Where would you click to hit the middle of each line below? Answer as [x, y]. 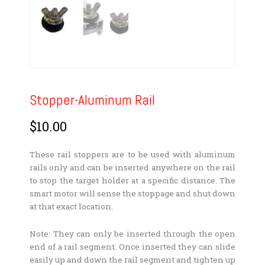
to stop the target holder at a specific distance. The [132, 181]
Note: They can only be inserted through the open [132, 234]
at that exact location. [71, 207]
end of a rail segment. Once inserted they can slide [132, 247]
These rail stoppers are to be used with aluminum [132, 155]
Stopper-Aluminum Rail [92, 100]
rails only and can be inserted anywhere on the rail [132, 168]
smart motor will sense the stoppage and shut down [132, 194]
